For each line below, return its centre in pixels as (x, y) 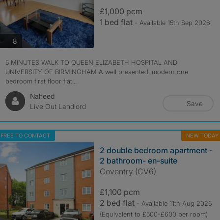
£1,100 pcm (120, 192)
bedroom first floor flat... (41, 81)
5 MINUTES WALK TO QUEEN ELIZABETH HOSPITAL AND (91, 62)
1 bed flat (117, 22)
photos (27, 40)
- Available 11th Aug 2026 (174, 203)
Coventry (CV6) (128, 171)
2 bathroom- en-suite (138, 161)
